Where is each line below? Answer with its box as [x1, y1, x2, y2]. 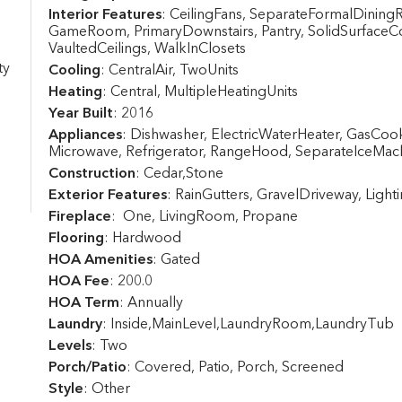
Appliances [48, 128, 122, 143]
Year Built [48, 107, 113, 121]
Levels [48, 339, 92, 354]
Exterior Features [48, 188, 167, 203]
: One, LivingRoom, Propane [110, 210, 298, 224]
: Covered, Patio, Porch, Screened [126, 361, 344, 375]
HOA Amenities [48, 253, 153, 267]
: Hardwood [103, 232, 181, 246]
